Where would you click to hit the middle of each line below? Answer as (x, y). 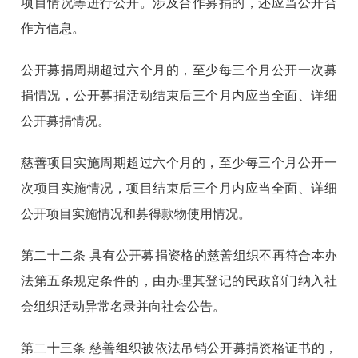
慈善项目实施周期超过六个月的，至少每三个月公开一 (179, 163)
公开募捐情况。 (66, 121)
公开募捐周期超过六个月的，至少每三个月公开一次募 (179, 70)
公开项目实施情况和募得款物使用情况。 (136, 214)
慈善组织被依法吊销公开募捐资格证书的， (213, 348)
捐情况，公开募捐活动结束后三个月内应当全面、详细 (179, 96)
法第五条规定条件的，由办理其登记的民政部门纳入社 (179, 281)
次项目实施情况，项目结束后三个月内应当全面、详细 (179, 189)
